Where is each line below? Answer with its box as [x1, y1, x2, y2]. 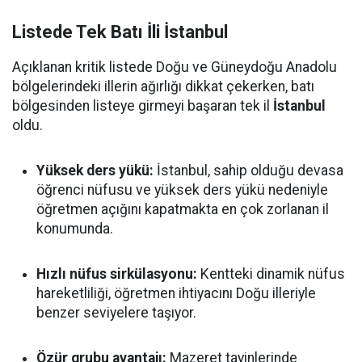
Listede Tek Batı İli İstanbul [12, 22, 228, 42]
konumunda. [36, 221, 113, 237]
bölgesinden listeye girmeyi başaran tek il [12, 98, 273, 114]
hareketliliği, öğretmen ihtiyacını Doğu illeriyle [36, 285, 316, 301]
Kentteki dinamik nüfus [197, 266, 345, 282]
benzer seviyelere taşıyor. [36, 305, 196, 321]
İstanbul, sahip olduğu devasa [154, 162, 343, 179]
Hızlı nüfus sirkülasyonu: [36, 266, 197, 282]
